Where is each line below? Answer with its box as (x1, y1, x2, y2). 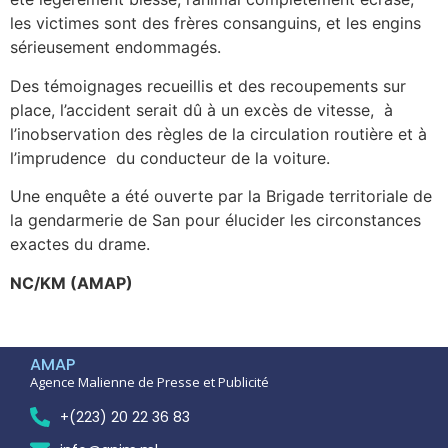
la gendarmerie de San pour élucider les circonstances (10, 210, 421, 231)
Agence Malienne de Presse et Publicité (30, 373, 269, 392)
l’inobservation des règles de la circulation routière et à (10, 123, 427, 144)
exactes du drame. (10, 234, 150, 255)
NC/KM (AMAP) (10, 272, 133, 293)
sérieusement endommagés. (10, 37, 221, 58)
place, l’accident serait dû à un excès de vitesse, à (10, 99, 393, 120)
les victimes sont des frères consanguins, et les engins (10, 13, 421, 34)
